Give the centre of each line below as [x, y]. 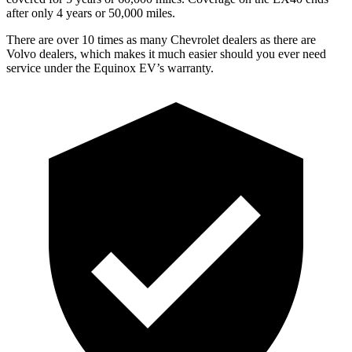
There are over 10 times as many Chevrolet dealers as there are [161, 39]
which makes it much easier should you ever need [203, 53]
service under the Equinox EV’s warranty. [110, 68]
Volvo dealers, [43, 53]
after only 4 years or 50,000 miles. [91, 13]
